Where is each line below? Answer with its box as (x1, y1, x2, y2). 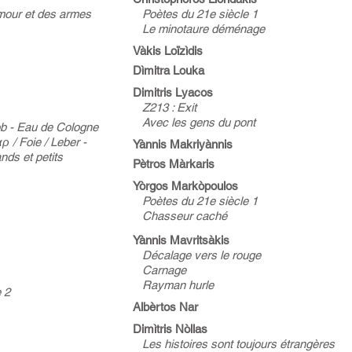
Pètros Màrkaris (133, 157, 214, 170)
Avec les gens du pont (133, 115, 255, 129)
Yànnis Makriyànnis (133, 137, 233, 151)
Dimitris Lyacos (133, 86, 213, 99)
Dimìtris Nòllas (133, 322, 207, 335)
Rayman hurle (142, 278, 214, 291)
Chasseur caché (133, 209, 227, 222)
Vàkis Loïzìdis (133, 44, 203, 57)
